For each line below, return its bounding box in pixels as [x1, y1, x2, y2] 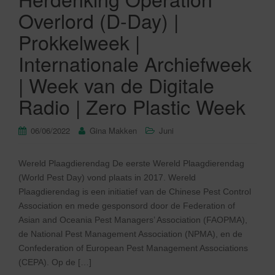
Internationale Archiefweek [18, 49, 252, 77]
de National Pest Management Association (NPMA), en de [18, 229, 242, 239]
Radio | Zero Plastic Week [18, 92, 246, 120]
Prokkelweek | [18, 28, 140, 56]
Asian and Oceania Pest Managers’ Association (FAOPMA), [18, 215, 247, 225]
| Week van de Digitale [18, 71, 214, 99]
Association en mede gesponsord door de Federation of [18, 201, 235, 211]
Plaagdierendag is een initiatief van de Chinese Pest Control [18, 187, 251, 196]
